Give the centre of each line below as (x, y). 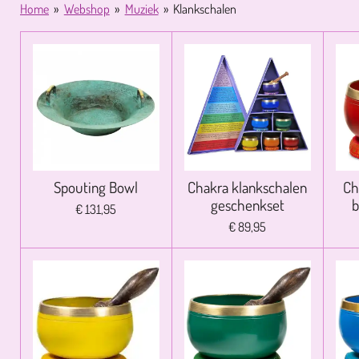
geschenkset (247, 204)
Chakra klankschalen (248, 187)
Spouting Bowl (96, 187)
